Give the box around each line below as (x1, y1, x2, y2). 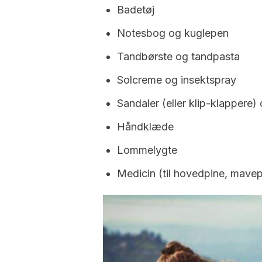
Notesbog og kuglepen (117, 27, 229, 39)
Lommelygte (117, 144, 177, 156)
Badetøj (117, 4, 154, 16)
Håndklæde (117, 120, 174, 133)
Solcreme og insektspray (117, 74, 236, 86)
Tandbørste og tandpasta (117, 50, 240, 63)
